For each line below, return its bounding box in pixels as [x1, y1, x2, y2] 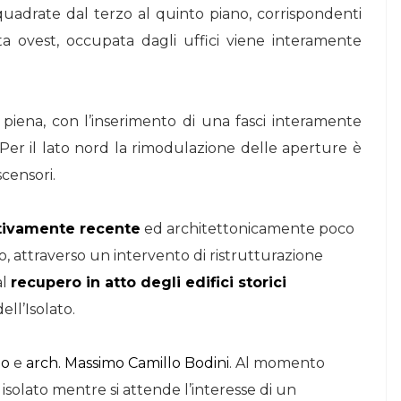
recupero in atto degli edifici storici [11, 274, 286, 291]
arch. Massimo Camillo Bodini [26, 354, 229, 371]
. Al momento [229, 354, 325, 371]
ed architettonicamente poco [141, 220, 354, 237]
